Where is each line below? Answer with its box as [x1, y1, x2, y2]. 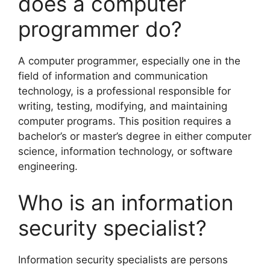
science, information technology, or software [18, 145, 233, 158]
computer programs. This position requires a [18, 115, 231, 128]
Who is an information [18, 189, 233, 215]
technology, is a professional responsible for [18, 85, 231, 98]
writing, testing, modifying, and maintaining [18, 100, 227, 113]
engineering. [18, 160, 78, 173]
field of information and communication [18, 70, 208, 83]
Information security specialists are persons [18, 253, 228, 266]
